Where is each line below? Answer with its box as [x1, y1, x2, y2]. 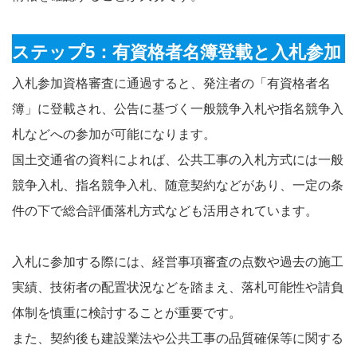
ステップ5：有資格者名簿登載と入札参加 [12, 41, 341, 62]
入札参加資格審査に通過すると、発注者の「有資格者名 [12, 76, 331, 90]
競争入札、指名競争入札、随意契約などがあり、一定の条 [12, 178, 343, 192]
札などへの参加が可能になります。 [12, 127, 216, 141]
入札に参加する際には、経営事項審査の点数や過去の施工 [12, 254, 343, 269]
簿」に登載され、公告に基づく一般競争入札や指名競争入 [12, 101, 343, 116]
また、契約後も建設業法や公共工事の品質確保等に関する [12, 331, 343, 345]
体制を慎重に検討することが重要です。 [12, 305, 241, 320]
